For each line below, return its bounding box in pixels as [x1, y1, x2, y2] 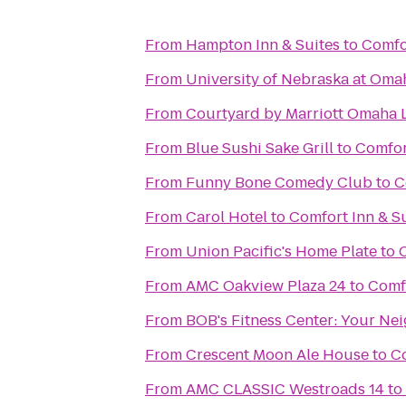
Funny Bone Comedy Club [186, 172, 372, 193]
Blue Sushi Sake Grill [186, 138, 333, 159]
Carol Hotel [186, 207, 267, 227]
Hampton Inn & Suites [186, 34, 340, 55]
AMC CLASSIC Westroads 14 [186, 379, 384, 400]
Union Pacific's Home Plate [186, 241, 377, 262]
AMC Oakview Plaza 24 [186, 275, 346, 296]
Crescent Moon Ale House [186, 344, 369, 365]
